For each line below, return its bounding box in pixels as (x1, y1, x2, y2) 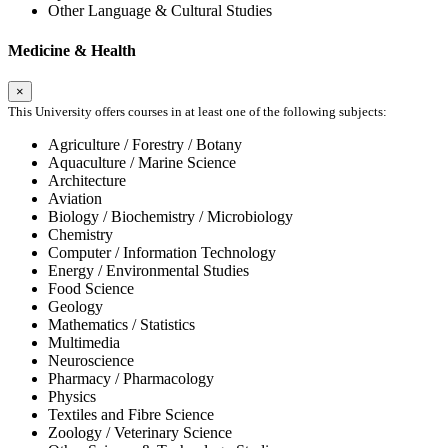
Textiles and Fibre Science (48, 405, 214, 423)
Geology (48, 297, 103, 315)
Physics (48, 387, 96, 405)
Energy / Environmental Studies (48, 261, 249, 279)
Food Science (48, 279, 134, 297)
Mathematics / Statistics (48, 315, 195, 333)
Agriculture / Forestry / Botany (48, 135, 242, 153)
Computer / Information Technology (48, 243, 276, 261)
